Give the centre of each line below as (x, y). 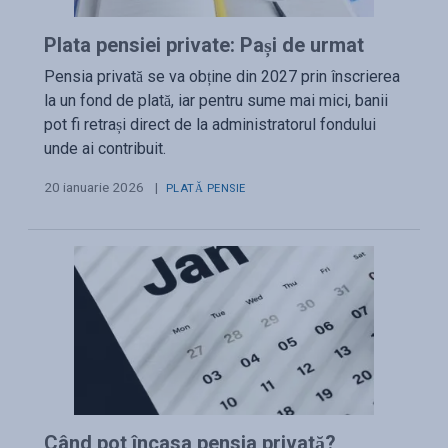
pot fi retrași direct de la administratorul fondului (210, 125)
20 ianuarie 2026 (94, 187)
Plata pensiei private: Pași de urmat (204, 45)
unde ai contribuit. (105, 149)
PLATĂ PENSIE (206, 189)
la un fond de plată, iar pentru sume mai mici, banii (216, 101)
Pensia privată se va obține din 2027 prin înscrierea (222, 77)
